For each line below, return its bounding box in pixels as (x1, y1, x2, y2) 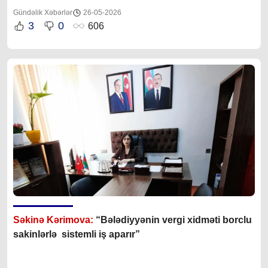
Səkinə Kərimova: (13, 215, 96, 226)
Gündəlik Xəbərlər (13, 8, 72, 17)
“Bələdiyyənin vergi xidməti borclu (96, 215, 252, 226)
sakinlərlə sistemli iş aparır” (13, 229, 140, 240)
